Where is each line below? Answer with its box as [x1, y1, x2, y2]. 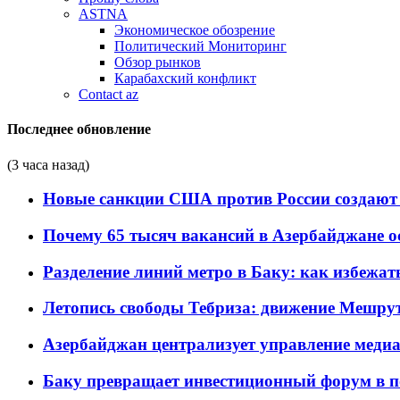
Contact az [79, 87, 138, 102]
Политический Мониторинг [114, 38, 287, 54]
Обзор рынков [114, 54, 201, 70]
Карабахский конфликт [114, 71, 256, 86]
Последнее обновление [7, 121, 151, 137]
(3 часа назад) [7, 156, 89, 172]
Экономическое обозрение [114, 22, 275, 37]
